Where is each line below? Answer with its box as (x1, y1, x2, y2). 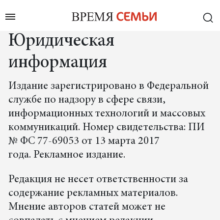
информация (8, 54, 107, 72)
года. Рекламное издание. (8, 150, 125, 161)
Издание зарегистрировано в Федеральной (8, 81, 209, 92)
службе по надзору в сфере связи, (8, 95, 165, 106)
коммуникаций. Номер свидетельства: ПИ (8, 122, 205, 133)
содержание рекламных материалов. (8, 188, 180, 199)
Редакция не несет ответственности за (8, 174, 188, 185)
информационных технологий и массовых (8, 109, 205, 119)
